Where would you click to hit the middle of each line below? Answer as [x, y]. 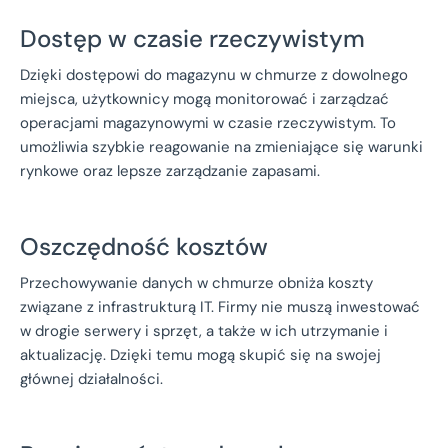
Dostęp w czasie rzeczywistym [192, 38]
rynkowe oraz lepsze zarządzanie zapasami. [170, 170]
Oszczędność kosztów [144, 246]
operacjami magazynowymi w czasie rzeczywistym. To [208, 122]
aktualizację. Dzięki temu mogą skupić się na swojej [200, 354]
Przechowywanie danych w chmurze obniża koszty [196, 282]
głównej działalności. [91, 378]
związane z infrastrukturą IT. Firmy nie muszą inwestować [220, 306]
